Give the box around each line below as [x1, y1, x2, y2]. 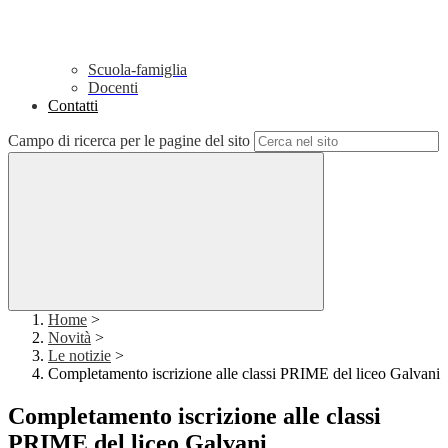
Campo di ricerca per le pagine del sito [8, 132, 250, 150]
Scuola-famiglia [88, 61, 187, 79]
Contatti [48, 97, 98, 115]
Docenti [88, 79, 138, 97]
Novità [48, 329, 91, 347]
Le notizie [48, 347, 111, 365]
